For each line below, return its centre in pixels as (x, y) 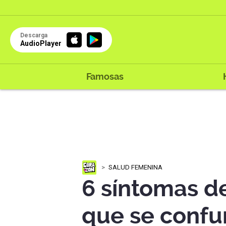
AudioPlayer (41, 43)
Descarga (34, 35)
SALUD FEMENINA (135, 167)
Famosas (105, 76)
